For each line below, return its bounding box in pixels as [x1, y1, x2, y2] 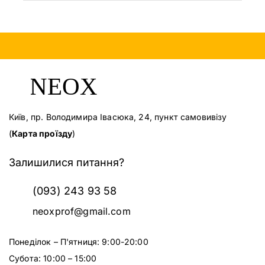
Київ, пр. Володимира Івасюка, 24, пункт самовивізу [9, 112, 227, 122]
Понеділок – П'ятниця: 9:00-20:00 [9, 237, 148, 247]
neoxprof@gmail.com [33, 205, 131, 218]
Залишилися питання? [9, 156, 124, 169]
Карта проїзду [12, 128, 73, 139]
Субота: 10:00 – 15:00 [9, 253, 97, 264]
